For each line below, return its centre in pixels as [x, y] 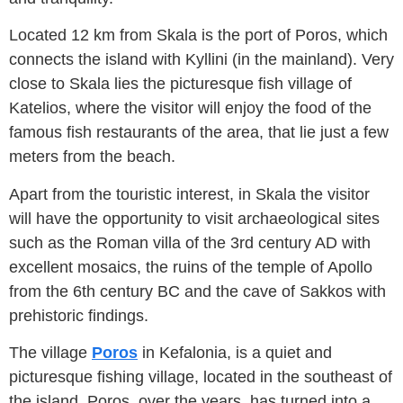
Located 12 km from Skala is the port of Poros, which [198, 36]
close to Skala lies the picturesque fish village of [180, 84]
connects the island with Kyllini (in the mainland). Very [201, 60]
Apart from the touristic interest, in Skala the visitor [189, 194]
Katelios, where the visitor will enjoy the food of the [190, 108]
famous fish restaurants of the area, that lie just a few [199, 133]
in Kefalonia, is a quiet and [235, 352]
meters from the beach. [92, 157]
